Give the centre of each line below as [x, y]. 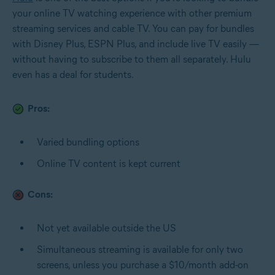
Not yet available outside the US [107, 228]
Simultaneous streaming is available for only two [140, 249]
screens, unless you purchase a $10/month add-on [143, 265]
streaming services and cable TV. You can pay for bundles [133, 28]
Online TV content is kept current [109, 163]
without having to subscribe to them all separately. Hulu [132, 59]
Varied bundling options [88, 142]
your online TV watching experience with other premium [132, 13]
